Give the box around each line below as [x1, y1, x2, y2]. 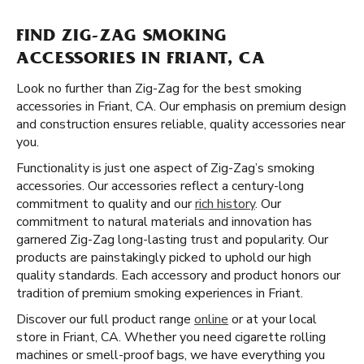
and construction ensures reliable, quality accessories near [16, 115, 345, 133]
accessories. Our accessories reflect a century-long [16, 177, 304, 195]
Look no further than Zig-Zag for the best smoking [16, 80, 301, 97]
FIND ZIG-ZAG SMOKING [16, 28, 227, 46]
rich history [195, 195, 255, 213]
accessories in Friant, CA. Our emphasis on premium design [16, 97, 346, 115]
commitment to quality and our [16, 195, 195, 213]
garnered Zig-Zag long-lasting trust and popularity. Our [16, 231, 328, 249]
